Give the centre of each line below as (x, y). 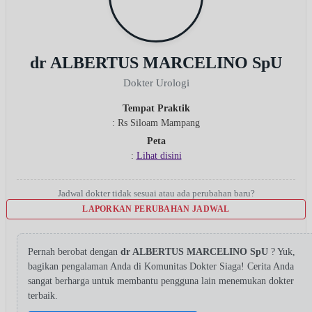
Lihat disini (159, 155)
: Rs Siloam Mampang (156, 123)
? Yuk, (283, 251)
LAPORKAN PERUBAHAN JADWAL (156, 209)
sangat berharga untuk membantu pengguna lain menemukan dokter (161, 281)
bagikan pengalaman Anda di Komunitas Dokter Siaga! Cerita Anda (161, 266)
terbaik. (43, 295)
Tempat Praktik (156, 108)
